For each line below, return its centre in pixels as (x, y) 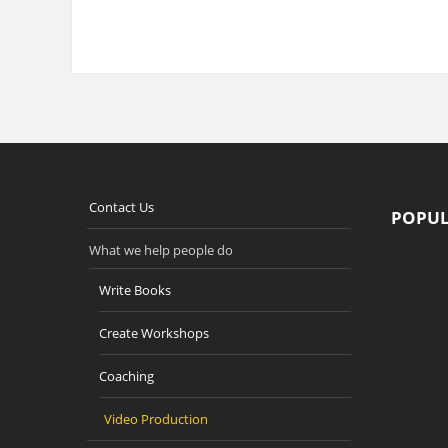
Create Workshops (154, 333)
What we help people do (161, 250)
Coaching (126, 376)
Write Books (135, 290)
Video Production (156, 419)
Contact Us (121, 207)
